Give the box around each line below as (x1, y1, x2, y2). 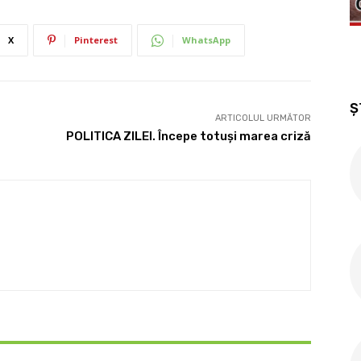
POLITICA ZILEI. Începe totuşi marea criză (65, 129, 311, 144)
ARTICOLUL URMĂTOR (214, 113, 311, 124)
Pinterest (74, 34, 118, 47)
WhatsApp (182, 34, 230, 47)
